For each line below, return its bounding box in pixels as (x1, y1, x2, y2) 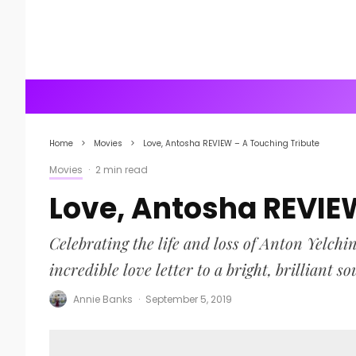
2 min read (95, 163, 148, 176)
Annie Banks (73, 292, 133, 306)
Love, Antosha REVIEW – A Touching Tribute (143, 137, 319, 149)
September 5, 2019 (145, 292, 232, 306)
